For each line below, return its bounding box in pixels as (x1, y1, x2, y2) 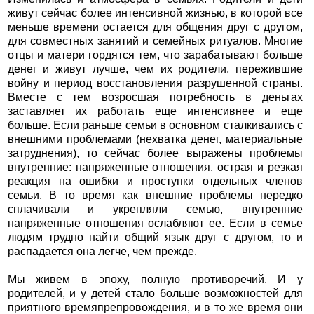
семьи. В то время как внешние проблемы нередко (7, 189, 303, 202)
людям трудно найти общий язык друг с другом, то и (7, 231, 303, 244)
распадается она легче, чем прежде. (7, 245, 197, 258)
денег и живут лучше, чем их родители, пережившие (7, 63, 303, 76)
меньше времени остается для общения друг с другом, (7, 21, 303, 34)
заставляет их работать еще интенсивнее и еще (7, 105, 303, 118)
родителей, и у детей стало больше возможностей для (7, 287, 303, 300)
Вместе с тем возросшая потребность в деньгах (7, 91, 303, 104)
